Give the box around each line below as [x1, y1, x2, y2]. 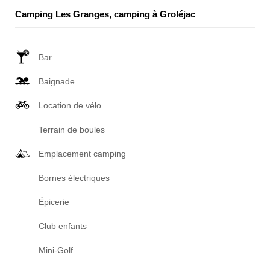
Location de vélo [39, 101, 101, 110]
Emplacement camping [39, 149, 126, 159]
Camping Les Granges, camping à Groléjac [15, 9, 195, 19]
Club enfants [39, 221, 87, 231]
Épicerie [39, 197, 69, 207]
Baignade [39, 77, 75, 86]
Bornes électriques [39, 173, 110, 183]
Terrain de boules [39, 125, 105, 134]
